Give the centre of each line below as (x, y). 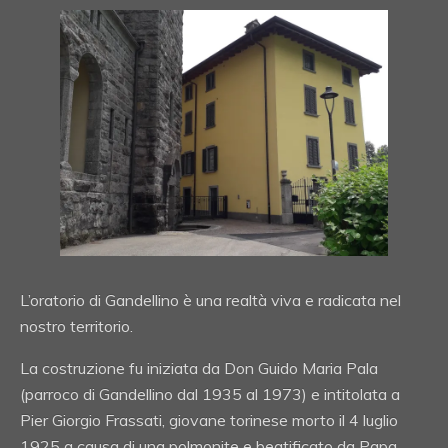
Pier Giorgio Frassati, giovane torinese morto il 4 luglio (209, 419)
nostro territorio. (76, 325)
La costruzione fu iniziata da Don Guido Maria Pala (199, 367)
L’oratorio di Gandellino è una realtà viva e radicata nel (210, 299)
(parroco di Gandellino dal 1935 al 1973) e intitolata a (210, 393)
